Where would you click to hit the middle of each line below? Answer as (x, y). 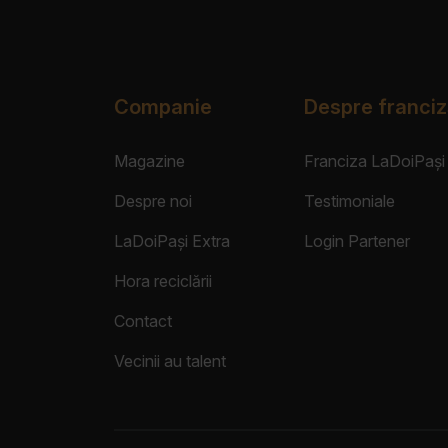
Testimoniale (349, 201)
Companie (163, 107)
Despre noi (153, 201)
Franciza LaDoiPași (374, 161)
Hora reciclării (163, 281)
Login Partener (357, 241)
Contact (143, 321)
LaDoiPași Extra (172, 241)
